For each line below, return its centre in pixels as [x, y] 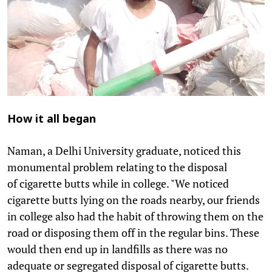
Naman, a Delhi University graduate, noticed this [124, 150]
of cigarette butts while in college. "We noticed [118, 183]
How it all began [52, 120]
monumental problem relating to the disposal [117, 167]
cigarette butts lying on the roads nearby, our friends [134, 199]
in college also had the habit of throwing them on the [135, 216]
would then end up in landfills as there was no [117, 249]
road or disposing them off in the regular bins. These [133, 232]
